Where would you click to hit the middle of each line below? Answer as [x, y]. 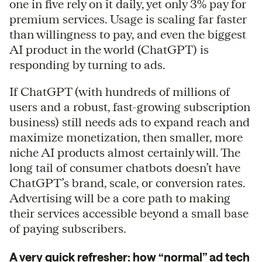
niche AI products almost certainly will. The [125, 152]
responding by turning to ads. [87, 64]
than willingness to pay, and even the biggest [128, 34]
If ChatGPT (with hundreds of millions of [120, 91]
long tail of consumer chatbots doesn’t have [125, 167]
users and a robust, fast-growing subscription [130, 106]
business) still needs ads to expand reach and [130, 122]
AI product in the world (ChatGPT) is [109, 49]
